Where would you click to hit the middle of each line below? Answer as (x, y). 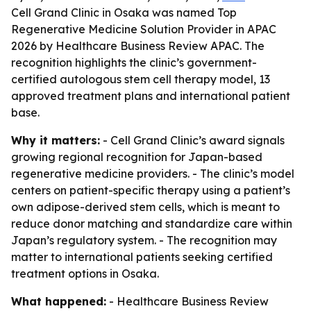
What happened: (59, 301)
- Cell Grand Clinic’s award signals (192, 140)
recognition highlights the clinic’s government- (134, 62)
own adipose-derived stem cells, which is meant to (145, 207)
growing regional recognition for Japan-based (137, 157)
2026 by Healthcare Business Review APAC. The (138, 46)
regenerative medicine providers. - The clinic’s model (153, 174)
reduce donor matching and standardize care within (152, 224)
